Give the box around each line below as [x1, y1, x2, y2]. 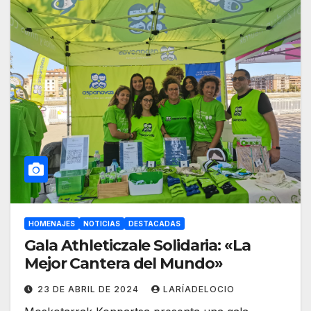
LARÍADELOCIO [163, 284, 235, 295]
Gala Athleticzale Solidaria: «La [24, 236, 251, 255]
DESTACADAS [128, 219, 180, 228]
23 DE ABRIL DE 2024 [37, 284, 142, 295]
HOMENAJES [28, 219, 75, 228]
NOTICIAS [83, 219, 120, 228]
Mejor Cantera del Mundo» [24, 254, 223, 274]
